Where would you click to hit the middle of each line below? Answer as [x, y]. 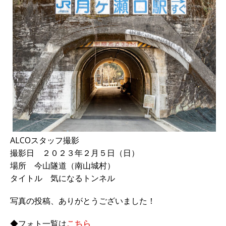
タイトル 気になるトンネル [63, 178]
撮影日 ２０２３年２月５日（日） [75, 153]
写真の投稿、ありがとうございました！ [83, 201]
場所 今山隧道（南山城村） [63, 165]
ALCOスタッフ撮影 [45, 140]
